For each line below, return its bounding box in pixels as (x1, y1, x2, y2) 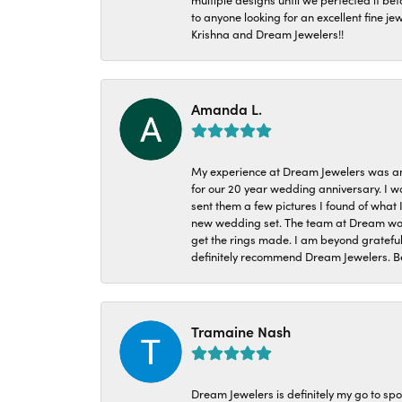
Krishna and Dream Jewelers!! (191, 25, 344, 41)
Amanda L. (191, 99, 262, 118)
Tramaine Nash (191, 321, 291, 341)
